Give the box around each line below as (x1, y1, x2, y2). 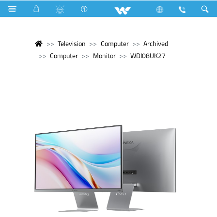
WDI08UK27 (130, 50, 166, 61)
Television (57, 38, 86, 48)
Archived (143, 38, 169, 48)
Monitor (93, 50, 116, 61)
